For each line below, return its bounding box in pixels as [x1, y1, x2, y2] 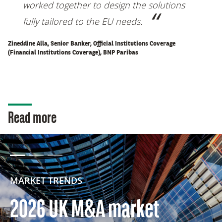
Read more [8, 111, 56, 127]
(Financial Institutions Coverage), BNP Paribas [8, 49, 138, 56]
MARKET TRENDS [10, 174, 82, 186]
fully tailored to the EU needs [23, 15, 140, 27]
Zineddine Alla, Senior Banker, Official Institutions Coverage [8, 40, 175, 47]
